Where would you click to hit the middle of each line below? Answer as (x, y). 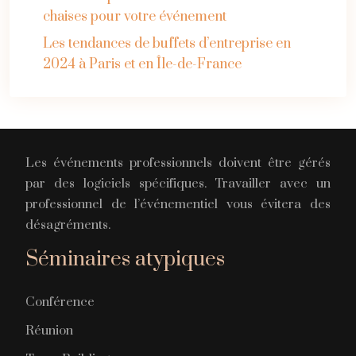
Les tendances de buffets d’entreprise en (167, 43)
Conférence (60, 302)
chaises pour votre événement (135, 16)
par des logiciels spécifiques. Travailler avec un (178, 183)
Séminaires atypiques (125, 259)
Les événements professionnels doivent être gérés (178, 163)
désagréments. (68, 224)
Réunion (49, 330)
